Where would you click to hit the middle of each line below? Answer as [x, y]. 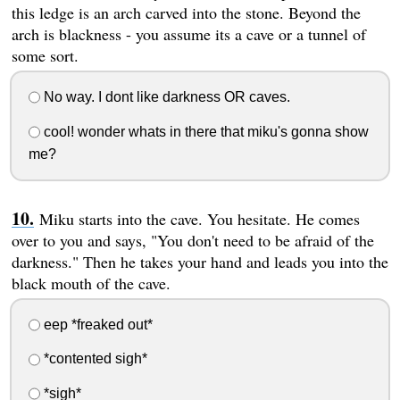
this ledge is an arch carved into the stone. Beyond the [186, 13]
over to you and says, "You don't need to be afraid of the [192, 240]
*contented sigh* [93, 359]
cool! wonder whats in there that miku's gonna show [204, 131]
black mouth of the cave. [91, 283]
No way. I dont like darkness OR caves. [165, 97]
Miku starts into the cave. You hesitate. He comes [199, 218]
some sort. [45, 56]
